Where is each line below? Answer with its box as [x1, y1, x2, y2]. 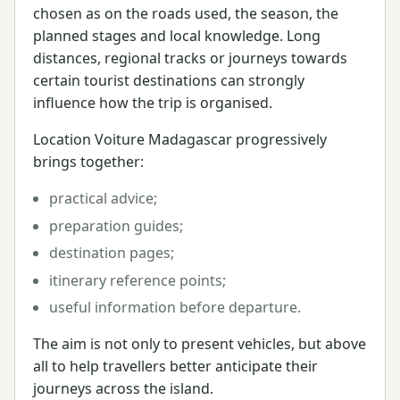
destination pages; [49, 243, 175, 263]
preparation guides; [49, 215, 184, 236]
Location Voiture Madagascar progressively [33, 129, 327, 149]
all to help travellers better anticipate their [33, 356, 318, 377]
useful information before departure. [49, 297, 302, 318]
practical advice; [49, 187, 158, 208]
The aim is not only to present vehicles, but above [33, 334, 366, 354]
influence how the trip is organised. [33, 92, 272, 112]
